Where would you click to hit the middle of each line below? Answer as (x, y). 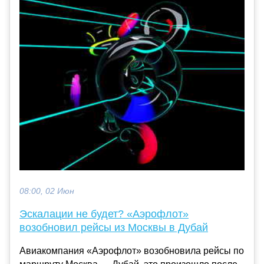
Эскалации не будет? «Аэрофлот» (104, 214)
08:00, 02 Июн (47, 191)
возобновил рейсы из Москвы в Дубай (114, 227)
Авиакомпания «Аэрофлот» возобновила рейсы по (132, 250)
